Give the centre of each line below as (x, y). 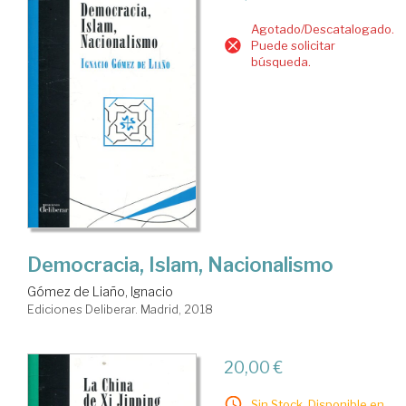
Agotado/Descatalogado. (322, 29)
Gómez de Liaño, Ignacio (100, 291)
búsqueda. (280, 62)
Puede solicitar (293, 46)
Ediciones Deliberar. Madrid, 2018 (120, 309)
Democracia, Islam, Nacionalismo (180, 264)
